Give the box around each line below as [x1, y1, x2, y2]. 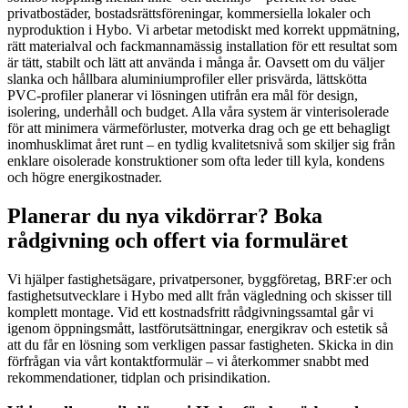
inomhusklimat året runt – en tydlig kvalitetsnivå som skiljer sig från [7, 136, 395, 152]
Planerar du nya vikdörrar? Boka [7, 203, 322, 228]
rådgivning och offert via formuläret [7, 228, 348, 252]
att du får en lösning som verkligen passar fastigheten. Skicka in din [7, 336, 393, 352]
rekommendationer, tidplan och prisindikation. [7, 369, 270, 385]
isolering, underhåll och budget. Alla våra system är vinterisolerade [7, 103, 389, 119]
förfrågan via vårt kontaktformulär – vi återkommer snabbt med [7, 352, 369, 369]
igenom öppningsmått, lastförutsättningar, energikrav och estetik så [7, 320, 388, 336]
